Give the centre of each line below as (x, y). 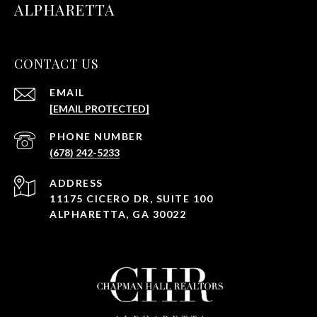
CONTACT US (57, 64)
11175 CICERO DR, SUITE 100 (131, 199)
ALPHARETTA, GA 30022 (118, 214)
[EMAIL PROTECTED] (99, 109)
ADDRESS (76, 183)
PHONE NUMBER (96, 137)
